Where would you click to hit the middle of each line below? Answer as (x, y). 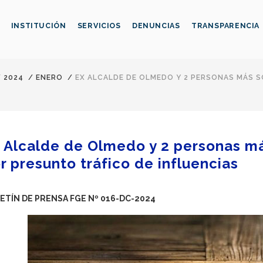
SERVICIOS (99, 26)
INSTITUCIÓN (38, 26)
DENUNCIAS (156, 26)
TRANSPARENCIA (226, 26)
